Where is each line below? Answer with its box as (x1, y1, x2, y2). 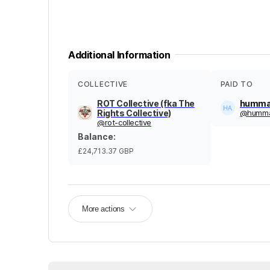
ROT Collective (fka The (97, 98, 195, 108)
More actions (82, 204, 125, 213)
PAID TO (220, 79, 253, 89)
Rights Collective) (97, 107, 171, 118)
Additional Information (68, 48, 171, 61)
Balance (78, 131, 113, 142)
